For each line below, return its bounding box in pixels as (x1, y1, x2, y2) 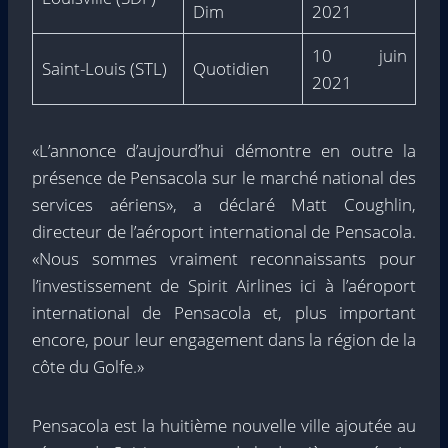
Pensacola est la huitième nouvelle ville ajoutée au (32, 414, 416, 437)
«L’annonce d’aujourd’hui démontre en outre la (32, 139, 416, 162)
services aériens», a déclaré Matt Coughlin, (32, 193, 416, 216)
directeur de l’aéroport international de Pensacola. (32, 220, 416, 243)
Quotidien (192, 57, 269, 80)
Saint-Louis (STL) (41, 57, 167, 80)
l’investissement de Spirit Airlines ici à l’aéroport (32, 274, 416, 297)
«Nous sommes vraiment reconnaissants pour (32, 247, 416, 270)
